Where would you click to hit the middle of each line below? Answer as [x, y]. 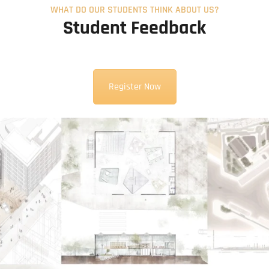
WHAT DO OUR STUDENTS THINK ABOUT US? [134, 10]
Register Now [134, 86]
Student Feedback [134, 28]
